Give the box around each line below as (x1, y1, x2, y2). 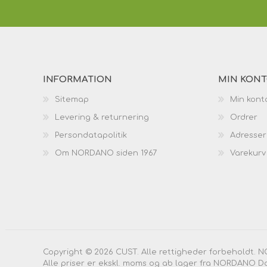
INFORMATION (43, 74, 112, 85)
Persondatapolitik (55, 131, 127, 139)
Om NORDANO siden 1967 (55, 148, 157, 157)
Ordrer (230, 113, 257, 122)
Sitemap (55, 95, 89, 104)
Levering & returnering (55, 113, 149, 122)
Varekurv (230, 148, 266, 157)
